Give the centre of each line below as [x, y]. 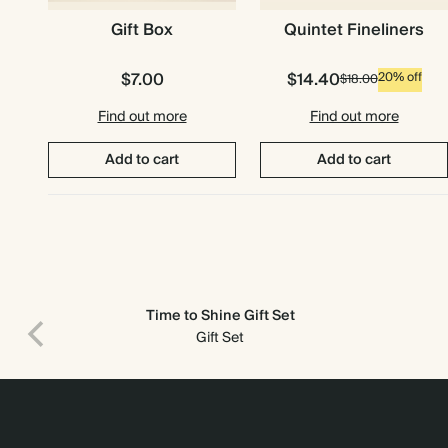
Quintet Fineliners [354, 30]
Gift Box [142, 30]
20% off [399, 77]
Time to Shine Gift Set [220, 316]
